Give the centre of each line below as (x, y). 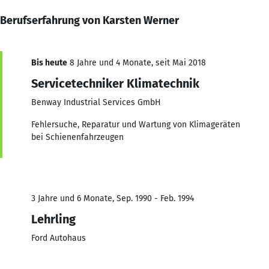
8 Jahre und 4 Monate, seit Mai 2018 (137, 62)
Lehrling (53, 219)
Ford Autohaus (59, 238)
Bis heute (49, 62)
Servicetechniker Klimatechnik (115, 83)
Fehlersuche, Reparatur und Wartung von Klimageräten (136, 124)
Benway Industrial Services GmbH (96, 102)
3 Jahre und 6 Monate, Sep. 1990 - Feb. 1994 (113, 198)
